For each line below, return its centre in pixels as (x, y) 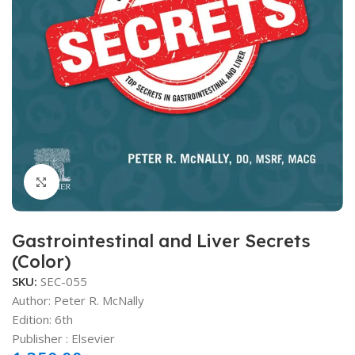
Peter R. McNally (99, 300)
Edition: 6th (42, 319)
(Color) (42, 261)
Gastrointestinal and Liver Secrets (161, 240)
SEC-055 (64, 281)
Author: (33, 300)
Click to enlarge (102, 182)
